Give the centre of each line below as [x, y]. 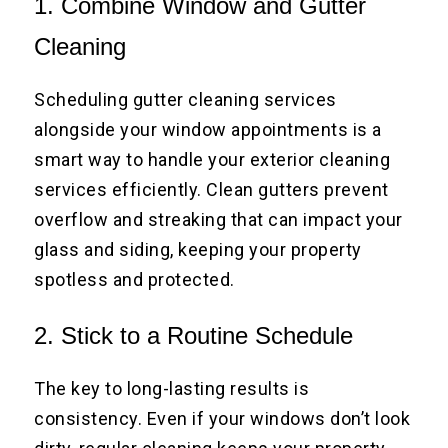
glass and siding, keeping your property [198, 250]
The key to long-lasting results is [172, 389]
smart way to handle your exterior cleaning [212, 160]
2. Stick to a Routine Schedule [194, 336]
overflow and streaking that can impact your [218, 220]
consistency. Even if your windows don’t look [222, 419]
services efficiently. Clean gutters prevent [211, 190]
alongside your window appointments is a [208, 130]
